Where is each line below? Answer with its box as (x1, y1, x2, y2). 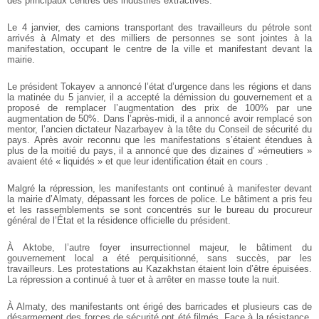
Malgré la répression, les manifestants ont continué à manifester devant (7, 183, 312, 194)
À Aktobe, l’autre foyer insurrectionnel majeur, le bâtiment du (7, 242, 312, 253)
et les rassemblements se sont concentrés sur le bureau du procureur (7, 204, 312, 216)
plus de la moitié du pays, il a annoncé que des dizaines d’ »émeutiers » (7, 145, 312, 157)
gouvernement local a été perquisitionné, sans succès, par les (7, 253, 312, 264)
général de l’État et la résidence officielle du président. (7, 215, 231, 226)
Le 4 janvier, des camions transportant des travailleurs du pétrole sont (7, 22, 312, 33)
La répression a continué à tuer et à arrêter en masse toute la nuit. (7, 274, 283, 286)
